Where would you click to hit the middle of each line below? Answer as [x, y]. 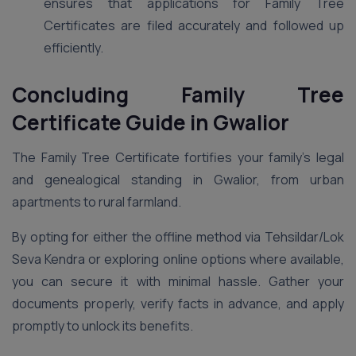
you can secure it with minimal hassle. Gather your [178, 281]
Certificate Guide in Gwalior [151, 122]
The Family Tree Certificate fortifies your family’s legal [178, 157]
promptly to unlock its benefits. [103, 326]
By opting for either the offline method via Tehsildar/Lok [178, 237]
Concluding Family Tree [178, 95]
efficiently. [74, 48]
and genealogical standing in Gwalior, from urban [178, 180]
